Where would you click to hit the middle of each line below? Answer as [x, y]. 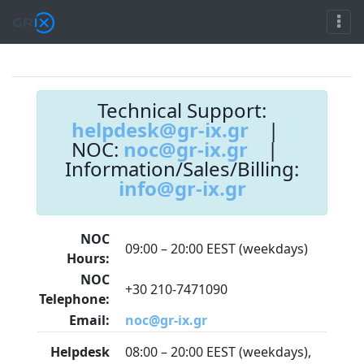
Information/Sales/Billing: [182, 169]
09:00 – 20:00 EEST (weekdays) [217, 249]
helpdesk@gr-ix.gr [160, 130]
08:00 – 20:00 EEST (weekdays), [218, 352]
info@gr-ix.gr [182, 188]
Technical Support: [182, 110]
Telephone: [74, 299]
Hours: [88, 259]
